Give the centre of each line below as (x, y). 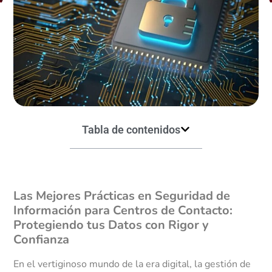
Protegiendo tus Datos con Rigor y (111, 225)
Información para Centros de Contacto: (123, 210)
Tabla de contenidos (131, 129)
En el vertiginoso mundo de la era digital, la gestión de (132, 264)
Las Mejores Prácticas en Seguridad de (122, 195)
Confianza (42, 239)
